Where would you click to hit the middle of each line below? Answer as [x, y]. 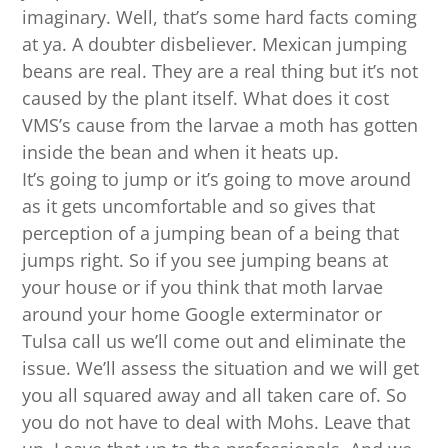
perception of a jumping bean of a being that [211, 233]
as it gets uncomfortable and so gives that [199, 206]
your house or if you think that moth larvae [203, 287]
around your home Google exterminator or [202, 314]
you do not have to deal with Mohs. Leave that [216, 422]
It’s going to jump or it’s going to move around [217, 179]
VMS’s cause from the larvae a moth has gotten [220, 125]
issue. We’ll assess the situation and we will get [221, 368]
